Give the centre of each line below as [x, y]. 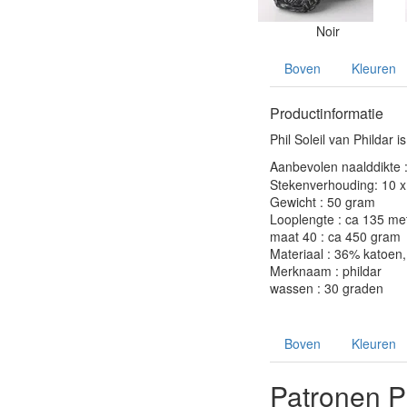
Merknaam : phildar [326, 271]
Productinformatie [327, 113]
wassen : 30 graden [327, 288]
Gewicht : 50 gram [323, 202]
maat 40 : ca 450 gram [335, 236]
